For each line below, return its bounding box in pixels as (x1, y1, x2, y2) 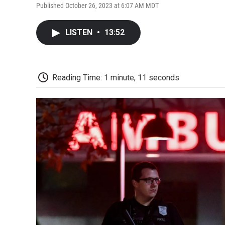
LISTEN (65, 27, 94, 37)
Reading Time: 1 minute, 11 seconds (52, 72, 179, 82)
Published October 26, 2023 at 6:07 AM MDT (36, 1, 159, 10)
